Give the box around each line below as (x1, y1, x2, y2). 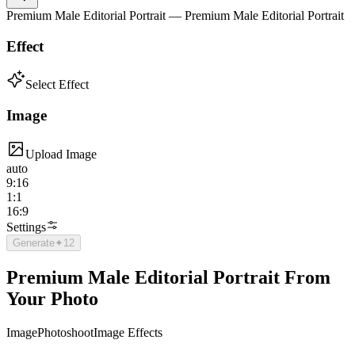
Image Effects (94, 325, 162, 339)
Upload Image (25, 147, 97, 161)
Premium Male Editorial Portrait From (6, 266, 330, 288)
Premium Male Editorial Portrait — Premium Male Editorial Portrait (6, 9, 344, 22)
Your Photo (6, 288, 98, 309)
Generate (13, 236, 55, 249)
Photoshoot (37, 325, 94, 339)
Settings (6, 219, 46, 234)
